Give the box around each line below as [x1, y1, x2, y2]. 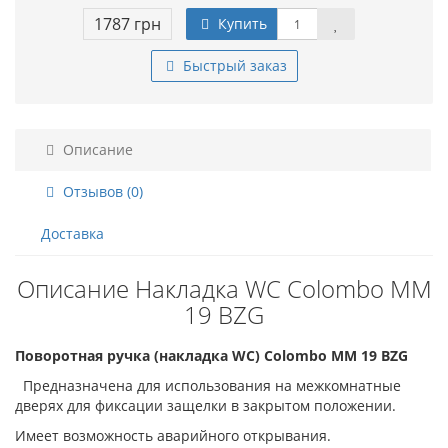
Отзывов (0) [59, 182, 143, 201]
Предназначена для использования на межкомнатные [15, 376, 401, 395]
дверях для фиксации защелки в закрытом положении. [15, 396, 396, 415]
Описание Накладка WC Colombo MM [16, 272, 432, 305]
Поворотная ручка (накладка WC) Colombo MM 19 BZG [15, 346, 408, 365]
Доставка [41, 224, 104, 243]
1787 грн [94, 13, 161, 35]
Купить [214, 14, 267, 33]
